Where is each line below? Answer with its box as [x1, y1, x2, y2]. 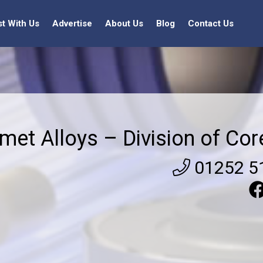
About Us [105, 18, 143, 29]
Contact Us [188, 18, 234, 29]
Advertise [52, 18, 92, 29]
